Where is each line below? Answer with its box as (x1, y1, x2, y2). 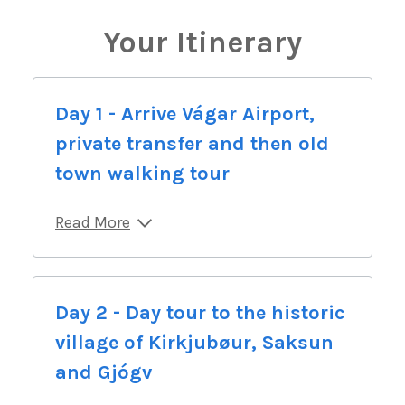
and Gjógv (55, 361, 152, 385)
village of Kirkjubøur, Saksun (55, 331, 334, 355)
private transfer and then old (55, 132, 329, 156)
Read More (55, 212, 130, 233)
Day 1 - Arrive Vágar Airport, (55, 102, 315, 127)
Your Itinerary (103, 24, 302, 61)
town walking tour (55, 162, 230, 186)
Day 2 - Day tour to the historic (55, 301, 345, 325)
